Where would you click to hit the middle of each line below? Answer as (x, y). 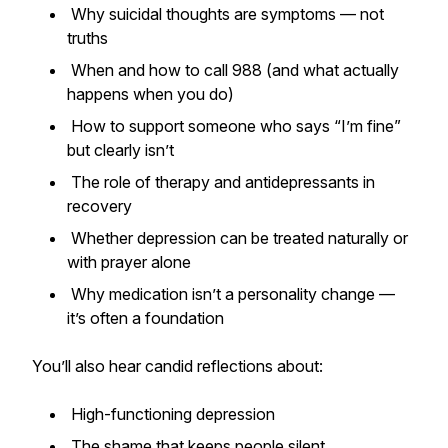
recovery (101, 206)
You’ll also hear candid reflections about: (177, 366)
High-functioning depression (173, 414)
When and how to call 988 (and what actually (233, 70)
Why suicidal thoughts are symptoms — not (225, 14)
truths (89, 38)
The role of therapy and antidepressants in (221, 182)
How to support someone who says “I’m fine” (234, 126)
